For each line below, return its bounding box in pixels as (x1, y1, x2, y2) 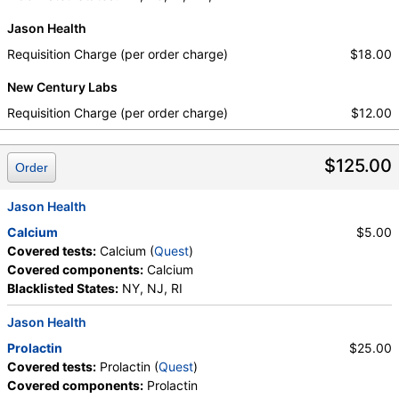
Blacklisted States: (7, 281, 118, 297)
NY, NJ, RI (118, 281, 183, 297)
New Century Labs (7, 79, 118, 95)
